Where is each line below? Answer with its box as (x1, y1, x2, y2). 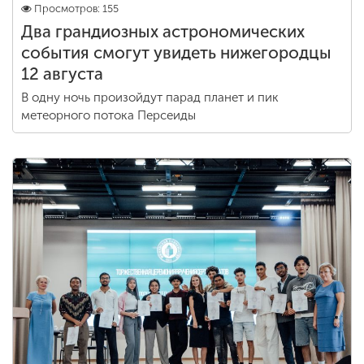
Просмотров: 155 (34, 2, 119, 15)
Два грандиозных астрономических (21, 22, 305, 41)
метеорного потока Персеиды (21, 108, 196, 123)
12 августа (21, 64, 103, 84)
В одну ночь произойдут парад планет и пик (21, 90, 279, 105)
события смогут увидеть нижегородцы (21, 43, 331, 63)
